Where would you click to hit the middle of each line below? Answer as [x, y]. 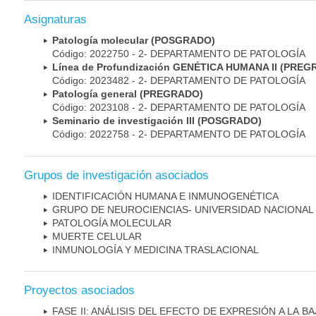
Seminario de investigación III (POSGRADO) [157, 121]
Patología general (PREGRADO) [128, 94]
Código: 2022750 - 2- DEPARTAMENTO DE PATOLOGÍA [179, 54]
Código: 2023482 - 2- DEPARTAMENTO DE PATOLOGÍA [179, 81]
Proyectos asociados [79, 290]
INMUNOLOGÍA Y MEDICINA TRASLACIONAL [156, 249]
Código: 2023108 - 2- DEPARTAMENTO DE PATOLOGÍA [179, 108]
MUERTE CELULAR [97, 236]
